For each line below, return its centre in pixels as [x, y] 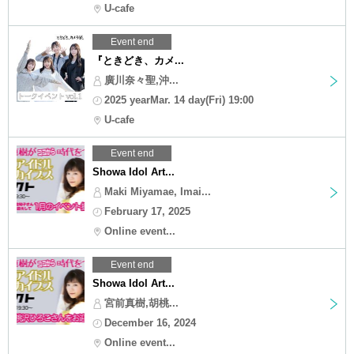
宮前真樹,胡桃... [141, 303]
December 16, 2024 [150, 322]
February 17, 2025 [147, 211]
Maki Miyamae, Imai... [158, 191]
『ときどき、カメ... [138, 60]
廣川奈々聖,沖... [141, 80]
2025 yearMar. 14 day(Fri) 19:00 [179, 100]
